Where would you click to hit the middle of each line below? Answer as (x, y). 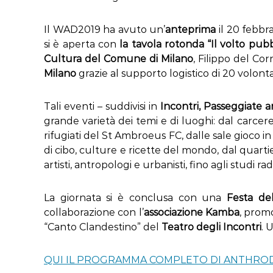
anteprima (191, 30)
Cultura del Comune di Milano (119, 59)
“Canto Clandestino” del (103, 227)
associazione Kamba (191, 212)
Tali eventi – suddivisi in (102, 106)
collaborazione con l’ (94, 212)
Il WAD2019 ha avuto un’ (105, 30)
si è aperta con (82, 44)
